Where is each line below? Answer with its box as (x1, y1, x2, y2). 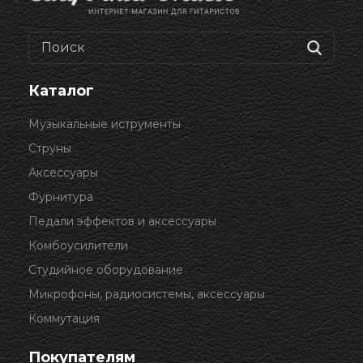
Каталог (28, 82, 94, 100)
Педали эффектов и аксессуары (28, 214, 216, 228)
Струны (28, 141, 71, 156)
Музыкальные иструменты (28, 117, 181, 131)
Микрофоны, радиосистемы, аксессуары (28, 287, 265, 301)
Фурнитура (28, 190, 93, 204)
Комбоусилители (28, 238, 128, 253)
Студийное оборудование (28, 263, 183, 277)
